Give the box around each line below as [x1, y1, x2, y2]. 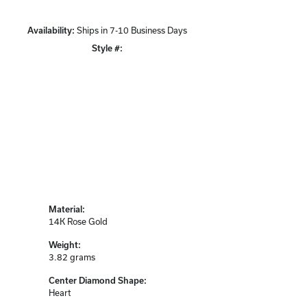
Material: [49, 204, 85, 214]
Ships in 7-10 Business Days [76, 25, 187, 35]
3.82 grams [49, 252, 95, 262]
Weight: [49, 240, 81, 250]
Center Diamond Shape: [49, 275, 147, 286]
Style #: [91, 42, 123, 53]
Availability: [27, 25, 75, 35]
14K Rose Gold [49, 217, 108, 227]
